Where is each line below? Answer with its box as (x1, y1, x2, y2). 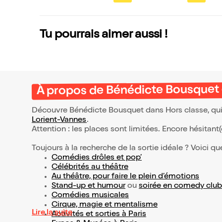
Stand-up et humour (52, 182, 125, 191)
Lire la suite (32, 209, 72, 218)
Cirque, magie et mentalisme (52, 201, 158, 210)
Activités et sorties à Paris (52, 211, 146, 219)
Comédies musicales (52, 192, 129, 200)
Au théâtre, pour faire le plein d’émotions (52, 173, 199, 181)
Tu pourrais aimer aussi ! (40, 29, 167, 42)
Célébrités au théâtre (52, 164, 128, 172)
